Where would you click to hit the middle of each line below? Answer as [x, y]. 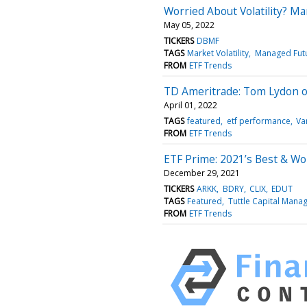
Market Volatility [218, 53]
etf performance [258, 121]
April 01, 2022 [191, 105]
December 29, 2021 [202, 173]
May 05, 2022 [189, 25]
